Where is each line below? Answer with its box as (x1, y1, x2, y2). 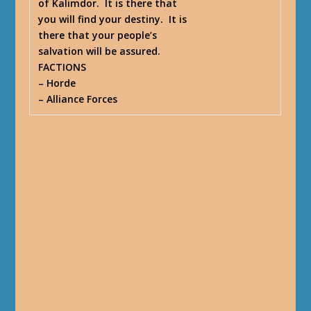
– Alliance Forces (38, 92, 118, 106)
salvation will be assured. (38, 44, 161, 58)
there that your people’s (38, 28, 158, 42)
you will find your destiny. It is (38, 12, 187, 26)
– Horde (38, 76, 76, 90)
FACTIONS (38, 60, 87, 74)
